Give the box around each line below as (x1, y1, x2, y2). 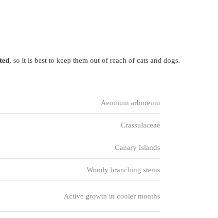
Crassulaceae (120, 121, 160, 129)
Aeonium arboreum (100, 99, 160, 107)
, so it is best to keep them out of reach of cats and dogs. (9, 56, 180, 64)
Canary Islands (114, 144, 160, 151)
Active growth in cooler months (63, 192, 160, 200)
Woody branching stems (86, 166, 160, 174)
